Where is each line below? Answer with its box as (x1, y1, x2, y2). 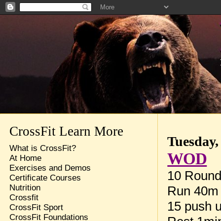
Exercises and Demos (9, 163, 91, 173)
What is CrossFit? (9, 144, 76, 153)
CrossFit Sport (9, 203, 63, 212)
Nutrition (9, 183, 40, 192)
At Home (9, 153, 41, 163)
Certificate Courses (9, 173, 81, 183)
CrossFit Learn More (9, 124, 123, 139)
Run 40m (167, 184, 219, 198)
